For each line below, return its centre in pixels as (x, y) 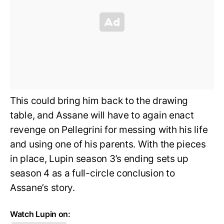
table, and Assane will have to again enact (102, 115)
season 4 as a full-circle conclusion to (92, 173)
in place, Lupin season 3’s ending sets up (99, 158)
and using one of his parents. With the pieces (108, 144)
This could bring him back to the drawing (99, 100)
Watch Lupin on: (40, 214)
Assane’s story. (42, 187)
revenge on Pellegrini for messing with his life (109, 129)
